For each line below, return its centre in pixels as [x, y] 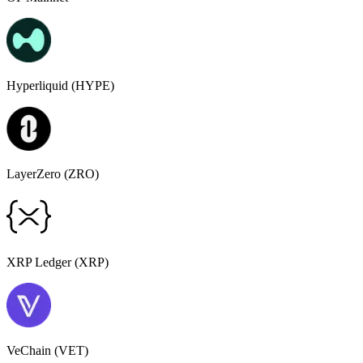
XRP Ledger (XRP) [58, 263]
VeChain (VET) [47, 351]
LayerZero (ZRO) [53, 174]
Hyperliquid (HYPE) [60, 86]
